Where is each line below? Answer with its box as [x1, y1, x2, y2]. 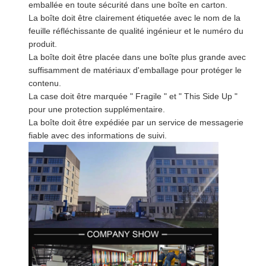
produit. [28, 39, 57, 49]
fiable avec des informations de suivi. [28, 130, 167, 140]
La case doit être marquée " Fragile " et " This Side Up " [28, 91, 237, 101]
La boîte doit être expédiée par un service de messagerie [28, 117, 243, 127]
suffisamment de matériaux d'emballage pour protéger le [28, 65, 242, 75]
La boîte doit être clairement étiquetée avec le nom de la [28, 12, 240, 23]
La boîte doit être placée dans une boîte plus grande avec [28, 52, 246, 62]
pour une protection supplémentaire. [28, 104, 165, 114]
